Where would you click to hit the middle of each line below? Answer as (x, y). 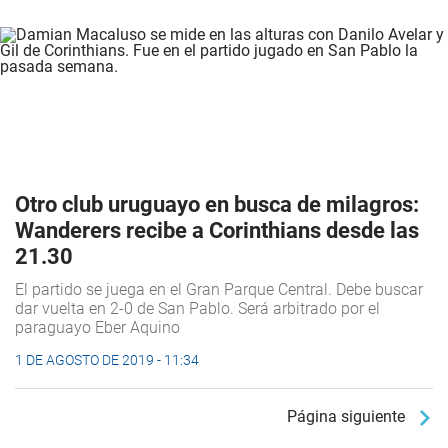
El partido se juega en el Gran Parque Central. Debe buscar (219, 289)
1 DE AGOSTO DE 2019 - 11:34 (107, 359)
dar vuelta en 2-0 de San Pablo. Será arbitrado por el (197, 308)
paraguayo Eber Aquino (97, 327)
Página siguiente (352, 416)
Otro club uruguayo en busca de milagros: (217, 204)
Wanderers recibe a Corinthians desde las (217, 230)
